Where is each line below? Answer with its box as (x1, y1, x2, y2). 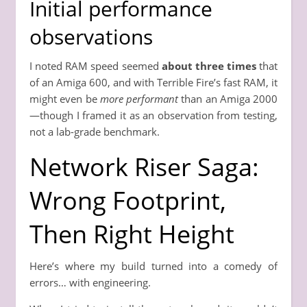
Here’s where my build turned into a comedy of (29, 258, 278, 273)
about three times (161, 58, 256, 73)
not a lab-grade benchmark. (29, 124, 160, 138)
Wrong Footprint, (29, 183, 226, 217)
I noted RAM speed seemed (29, 58, 162, 73)
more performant (99, 91, 178, 106)
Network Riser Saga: (29, 149, 259, 184)
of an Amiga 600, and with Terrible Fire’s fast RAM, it (29, 75, 278, 89)
